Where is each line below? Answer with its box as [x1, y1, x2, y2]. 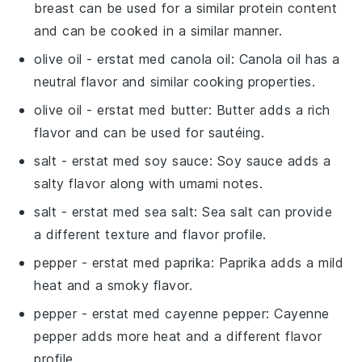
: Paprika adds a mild [210, 254, 344, 271]
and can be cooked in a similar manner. [34, 22, 283, 39]
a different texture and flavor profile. [34, 225, 267, 242]
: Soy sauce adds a [208, 152, 331, 169]
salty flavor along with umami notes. [34, 175, 263, 192]
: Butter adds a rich [208, 101, 330, 118]
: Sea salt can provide [194, 203, 333, 220]
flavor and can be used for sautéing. [34, 124, 265, 141]
